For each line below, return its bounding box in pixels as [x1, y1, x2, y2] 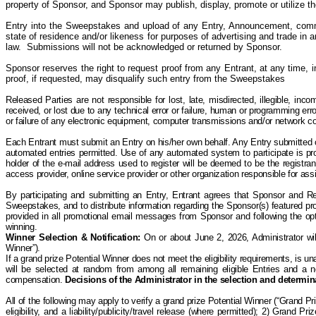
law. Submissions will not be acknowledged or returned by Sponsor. [6, 42, 282, 52]
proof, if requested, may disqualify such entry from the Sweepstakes [6, 73, 285, 84]
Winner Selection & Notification [6, 232, 138, 243]
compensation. [6, 274, 66, 285]
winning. [6, 221, 37, 232]
